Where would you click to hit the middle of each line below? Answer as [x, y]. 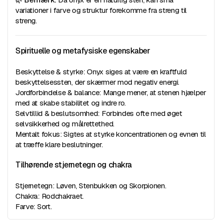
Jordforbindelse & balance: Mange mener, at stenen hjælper [111, 92]
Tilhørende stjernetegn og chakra [74, 165]
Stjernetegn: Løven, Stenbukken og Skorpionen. [91, 186]
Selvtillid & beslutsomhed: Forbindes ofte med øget [99, 113]
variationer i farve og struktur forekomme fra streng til [101, 10]
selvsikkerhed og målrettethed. [65, 124]
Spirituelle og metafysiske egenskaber [83, 51]
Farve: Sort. [34, 206]
